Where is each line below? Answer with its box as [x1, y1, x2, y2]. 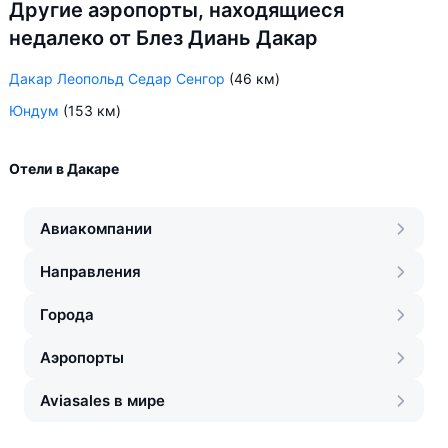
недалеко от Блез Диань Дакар [9, 26, 318, 50]
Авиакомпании [40, 219, 152, 238]
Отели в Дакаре [9, 160, 119, 177]
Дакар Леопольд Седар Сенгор [9, 70, 225, 87]
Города [40, 305, 94, 324]
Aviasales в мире [40, 391, 165, 410]
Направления [40, 262, 141, 281]
